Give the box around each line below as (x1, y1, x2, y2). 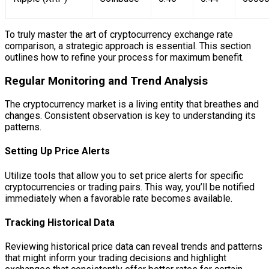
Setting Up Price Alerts (5, 145, 110, 157)
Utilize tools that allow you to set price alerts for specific (5, 169, 243, 181)
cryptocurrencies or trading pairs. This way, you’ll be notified (5, 181, 255, 193)
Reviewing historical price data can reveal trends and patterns (5, 241, 262, 253)
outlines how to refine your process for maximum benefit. (5, 51, 244, 63)
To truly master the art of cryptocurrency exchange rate (5, 28, 233, 40)
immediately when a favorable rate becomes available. (5, 192, 232, 204)
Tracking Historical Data (5, 217, 115, 229)
